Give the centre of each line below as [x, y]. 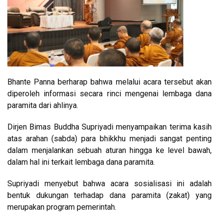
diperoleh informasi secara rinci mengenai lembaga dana [109, 94]
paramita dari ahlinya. [43, 106]
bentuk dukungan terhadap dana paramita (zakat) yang [109, 196]
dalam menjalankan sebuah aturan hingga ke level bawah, [109, 151]
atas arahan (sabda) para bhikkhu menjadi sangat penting [109, 139]
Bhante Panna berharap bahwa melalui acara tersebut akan [109, 82]
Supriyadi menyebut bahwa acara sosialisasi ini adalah [109, 184]
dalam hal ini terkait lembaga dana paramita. [81, 162]
